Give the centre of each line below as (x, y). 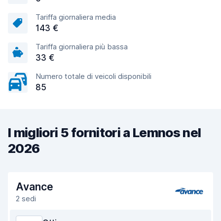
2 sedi (26, 199)
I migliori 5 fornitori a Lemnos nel (105, 132)
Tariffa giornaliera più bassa (82, 47)
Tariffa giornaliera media (76, 17)
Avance (35, 187)
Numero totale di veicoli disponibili (93, 76)
